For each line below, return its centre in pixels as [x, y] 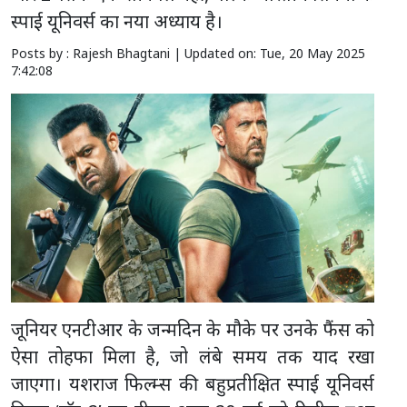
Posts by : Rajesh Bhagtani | [98, 54]
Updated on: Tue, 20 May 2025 [275, 54]
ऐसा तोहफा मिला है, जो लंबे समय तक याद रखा [193, 356]
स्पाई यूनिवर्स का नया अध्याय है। [117, 22]
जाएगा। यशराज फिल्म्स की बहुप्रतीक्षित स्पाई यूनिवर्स [193, 383]
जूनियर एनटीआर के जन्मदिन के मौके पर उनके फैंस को [193, 329]
